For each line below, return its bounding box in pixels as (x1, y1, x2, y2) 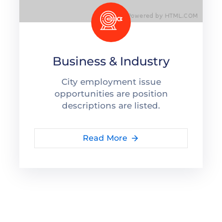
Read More (82, 133, 128, 143)
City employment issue (61, 76, 161, 87)
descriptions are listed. (62, 100, 160, 111)
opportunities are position (54, 88, 168, 99)
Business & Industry (53, 54, 169, 68)
